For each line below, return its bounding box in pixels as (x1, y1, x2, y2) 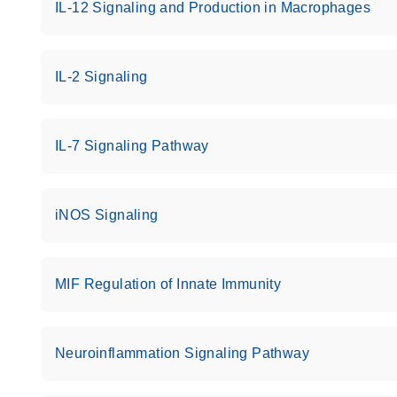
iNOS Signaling (55, 207, 159, 222)
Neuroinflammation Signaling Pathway (55, 346, 309, 361)
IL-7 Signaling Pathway (55, 138, 209, 153)
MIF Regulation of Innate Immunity (55, 276, 282, 292)
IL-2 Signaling (55, 69, 148, 84)
